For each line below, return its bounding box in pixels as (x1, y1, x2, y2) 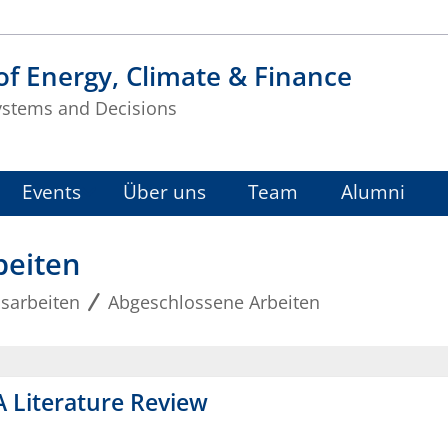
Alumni (340, 178, 405, 206)
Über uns (123, 178, 207, 206)
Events (21, 178, 81, 206)
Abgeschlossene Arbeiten (107, 289, 320, 314)
